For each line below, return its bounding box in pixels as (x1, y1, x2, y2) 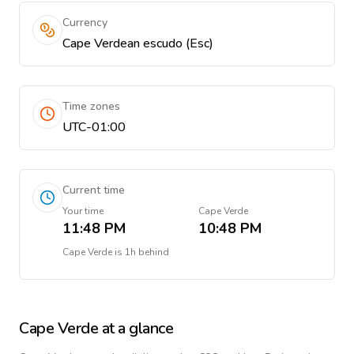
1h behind (125, 246, 169, 258)
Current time (62, 183, 125, 198)
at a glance (98, 318, 173, 339)
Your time (62, 205, 104, 217)
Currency (62, 15, 107, 30)
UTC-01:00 (62, 119, 126, 136)
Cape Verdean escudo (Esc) (62, 35, 213, 52)
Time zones (62, 99, 120, 114)
